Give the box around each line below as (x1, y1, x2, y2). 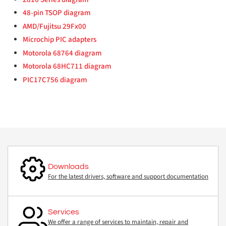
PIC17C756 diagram (23, 74, 87, 85)
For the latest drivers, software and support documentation (48, 172, 208, 181)
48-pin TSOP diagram (23, 8, 91, 18)
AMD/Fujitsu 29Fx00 (23, 21, 86, 32)
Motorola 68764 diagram (23, 47, 102, 59)
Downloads (48, 162, 89, 171)
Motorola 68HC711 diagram (23, 61, 111, 72)
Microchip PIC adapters (23, 34, 96, 45)
